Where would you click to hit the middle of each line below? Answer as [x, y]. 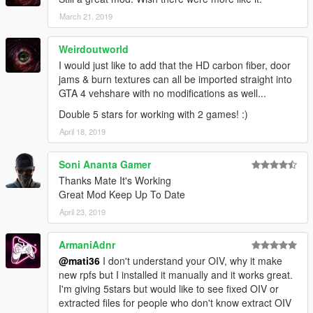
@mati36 [79, 261]
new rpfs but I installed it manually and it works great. [176, 275]
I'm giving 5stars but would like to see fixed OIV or [169, 289]
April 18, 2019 [82, 132]
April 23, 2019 [82, 212]
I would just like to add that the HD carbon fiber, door [175, 65]
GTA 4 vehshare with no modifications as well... [162, 93]
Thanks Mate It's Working [115, 181]
